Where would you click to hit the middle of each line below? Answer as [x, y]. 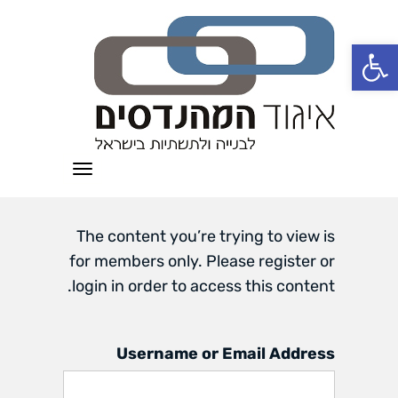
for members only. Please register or [202, 261]
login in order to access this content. [203, 286]
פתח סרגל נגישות [352, 52]
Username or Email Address [226, 354]
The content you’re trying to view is [206, 236]
